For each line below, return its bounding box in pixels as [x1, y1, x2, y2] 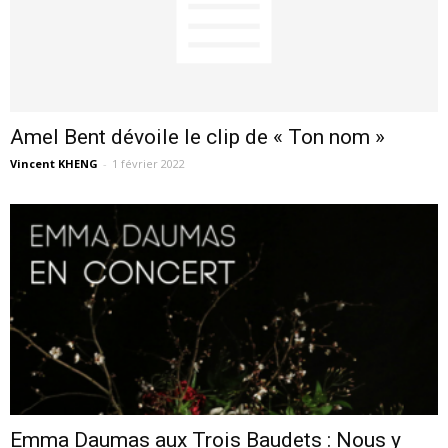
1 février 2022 [112, 156, 185, 172]
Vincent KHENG [10, 156, 98, 172]
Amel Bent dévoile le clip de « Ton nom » [10, 125, 385, 150]
